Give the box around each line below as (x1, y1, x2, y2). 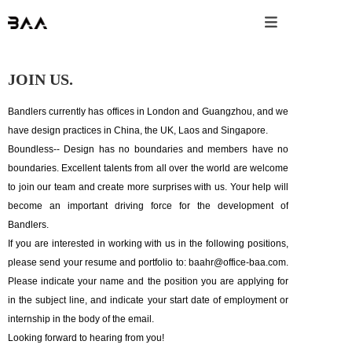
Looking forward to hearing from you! (8, 332, 164, 344)
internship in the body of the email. (8, 313, 154, 325)
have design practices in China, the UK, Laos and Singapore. (8, 125, 268, 137)
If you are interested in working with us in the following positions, (8, 238, 288, 250)
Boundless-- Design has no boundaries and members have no (8, 144, 288, 156)
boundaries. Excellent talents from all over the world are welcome (8, 163, 288, 174)
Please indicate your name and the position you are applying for (8, 276, 288, 288)
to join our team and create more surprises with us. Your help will (8, 181, 288, 193)
